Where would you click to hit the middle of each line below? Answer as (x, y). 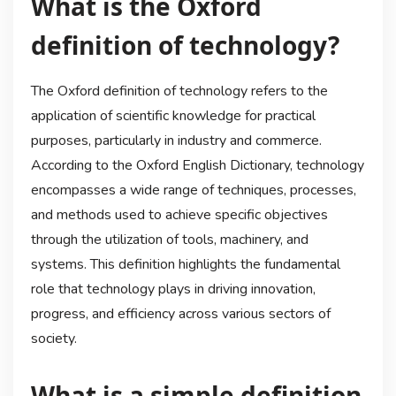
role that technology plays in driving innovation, (173, 289)
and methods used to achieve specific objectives (179, 215)
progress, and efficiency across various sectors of (180, 314)
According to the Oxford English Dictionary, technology (197, 166)
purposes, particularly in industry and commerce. (176, 141)
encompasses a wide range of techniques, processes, (193, 190)
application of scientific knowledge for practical (173, 116)
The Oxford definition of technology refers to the (179, 91)
